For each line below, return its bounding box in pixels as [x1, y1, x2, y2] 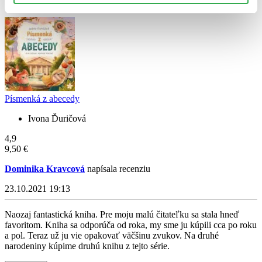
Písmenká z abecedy [5, 93, 80, 104]
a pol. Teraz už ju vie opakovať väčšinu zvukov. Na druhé [5, 230, 219, 240]
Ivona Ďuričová [28, 113, 86, 123]
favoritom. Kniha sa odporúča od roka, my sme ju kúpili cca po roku [5, 219, 257, 230]
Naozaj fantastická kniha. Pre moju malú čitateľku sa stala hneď [5, 209, 239, 219]
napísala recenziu [85, 163, 150, 174]
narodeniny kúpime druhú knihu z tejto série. [5, 240, 170, 251]
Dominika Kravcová [5, 163, 85, 174]
